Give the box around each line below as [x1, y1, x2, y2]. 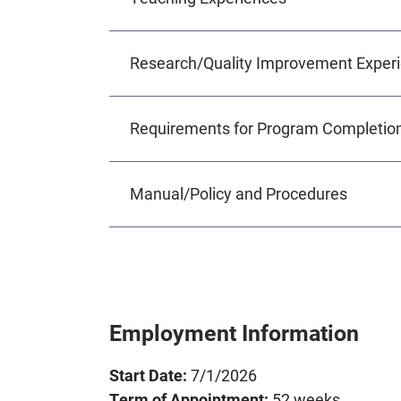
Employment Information [109, 317, 359, 347]
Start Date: [109, 363, 187, 386]
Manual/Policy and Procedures [129, 183, 347, 204]
